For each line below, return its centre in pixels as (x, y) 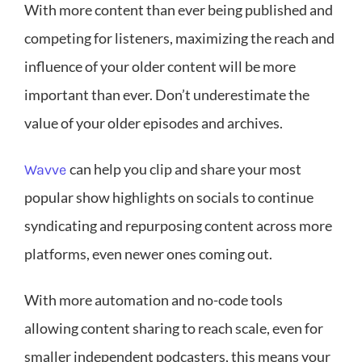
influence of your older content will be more (160, 66)
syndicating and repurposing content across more (178, 225)
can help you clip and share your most (184, 168)
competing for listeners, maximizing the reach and (179, 38)
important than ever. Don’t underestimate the (167, 94)
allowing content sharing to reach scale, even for (174, 328)
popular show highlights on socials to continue (169, 197)
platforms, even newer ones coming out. (148, 253)
